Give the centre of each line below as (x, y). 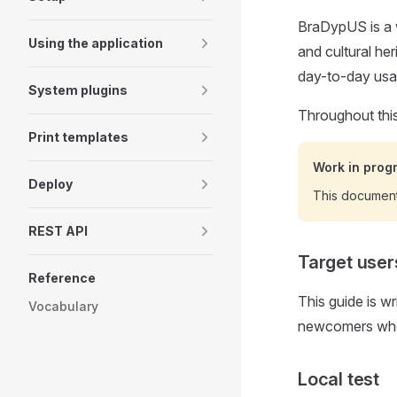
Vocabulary (63, 306)
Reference (62, 278)
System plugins (78, 90)
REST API (58, 231)
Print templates (78, 137)
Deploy (51, 184)
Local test (339, 379)
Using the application (96, 43)
